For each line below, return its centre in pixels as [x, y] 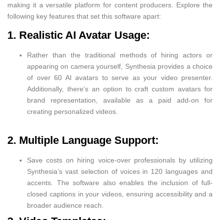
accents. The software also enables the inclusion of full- [120, 183]
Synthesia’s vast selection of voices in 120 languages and [120, 172]
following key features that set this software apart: [84, 16]
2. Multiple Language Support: [83, 140]
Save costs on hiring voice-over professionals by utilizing [120, 160]
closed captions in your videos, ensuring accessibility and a [120, 194]
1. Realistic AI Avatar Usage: [79, 35]
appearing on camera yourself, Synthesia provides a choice [120, 67]
